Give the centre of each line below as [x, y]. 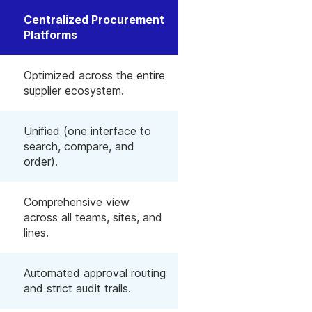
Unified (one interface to [87, 131]
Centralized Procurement [94, 19]
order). [41, 161]
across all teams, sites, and [93, 217]
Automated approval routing [95, 273]
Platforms [50, 34]
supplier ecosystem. [74, 90]
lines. [36, 232]
